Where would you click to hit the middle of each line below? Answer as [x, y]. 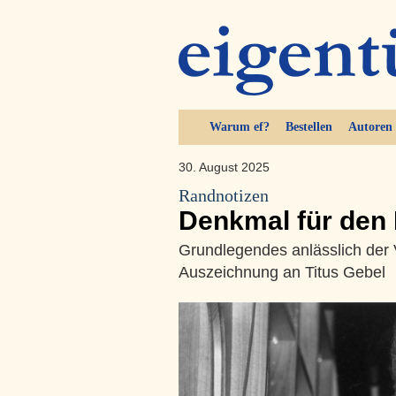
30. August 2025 [224, 167]
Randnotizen [224, 196]
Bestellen [308, 127]
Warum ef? [239, 127]
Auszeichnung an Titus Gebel [282, 272]
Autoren [370, 127]
